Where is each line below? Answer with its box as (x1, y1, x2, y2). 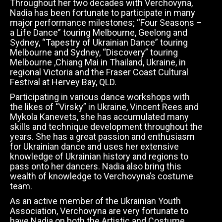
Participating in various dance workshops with (10, 92, 190, 102)
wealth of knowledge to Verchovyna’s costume (10, 171, 193, 181)
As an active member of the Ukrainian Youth (10, 196, 181, 206)
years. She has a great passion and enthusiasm (10, 131, 195, 142)
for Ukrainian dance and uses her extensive (10, 141, 179, 152)
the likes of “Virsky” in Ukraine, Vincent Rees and (10, 102, 199, 112)
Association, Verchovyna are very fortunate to (10, 206, 188, 216)
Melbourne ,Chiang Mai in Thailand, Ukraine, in (10, 57, 186, 67)
